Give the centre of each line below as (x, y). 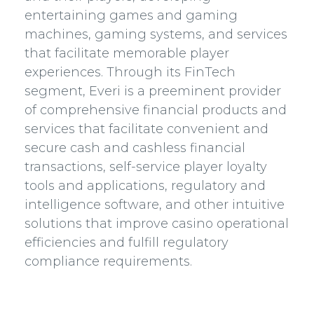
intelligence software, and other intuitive (155, 205)
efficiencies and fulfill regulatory (127, 243)
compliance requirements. (108, 261)
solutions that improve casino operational (157, 224)
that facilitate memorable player (127, 53)
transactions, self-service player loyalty (146, 167)
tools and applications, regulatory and (145, 186)
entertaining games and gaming (131, 15)
